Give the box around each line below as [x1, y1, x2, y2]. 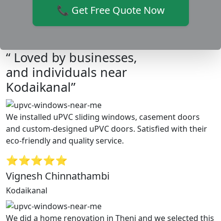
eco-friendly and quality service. [6, 135, 124, 146]
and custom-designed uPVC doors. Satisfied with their [6, 123, 207, 134]
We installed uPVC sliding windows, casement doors [6, 111, 200, 122]
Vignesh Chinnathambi [6, 169, 110, 183]
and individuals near [6, 64, 127, 81]
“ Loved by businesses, [6, 49, 137, 66]
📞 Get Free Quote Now [56, 3, 165, 17]
